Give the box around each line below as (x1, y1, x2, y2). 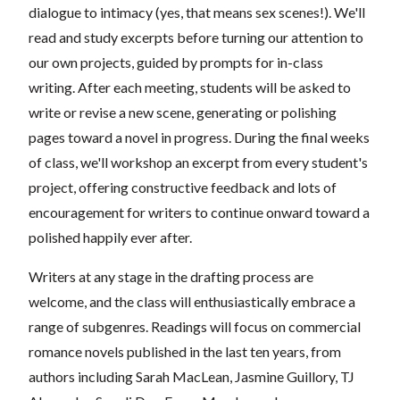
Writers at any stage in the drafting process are (29, 268, 313, 285)
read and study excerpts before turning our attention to (29, 29, 363, 46)
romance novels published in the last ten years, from (29, 343, 341, 360)
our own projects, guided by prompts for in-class (29, 54, 323, 71)
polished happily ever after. (29, 229, 192, 246)
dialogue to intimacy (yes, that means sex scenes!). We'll (29, 4, 365, 21)
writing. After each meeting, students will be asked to (29, 79, 351, 96)
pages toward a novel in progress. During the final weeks (29, 129, 370, 146)
